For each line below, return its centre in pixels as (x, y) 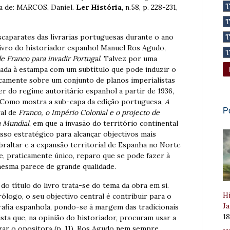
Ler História (99, 7)
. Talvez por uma (129, 59)
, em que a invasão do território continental (104, 123)
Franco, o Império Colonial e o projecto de (89, 113)
